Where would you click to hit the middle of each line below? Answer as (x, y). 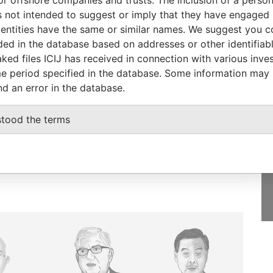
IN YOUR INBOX (161, 106)
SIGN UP (217, 132)
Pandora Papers (41, 13)
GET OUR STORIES (173, 89)
